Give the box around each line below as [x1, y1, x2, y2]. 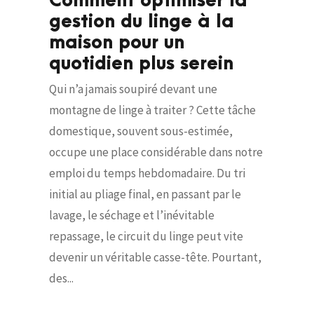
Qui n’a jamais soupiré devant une [49, 81, 217, 97]
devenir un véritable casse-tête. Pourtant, [49, 250, 261, 265]
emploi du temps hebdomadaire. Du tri [49, 165, 245, 181]
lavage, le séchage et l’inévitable [49, 207, 214, 223]
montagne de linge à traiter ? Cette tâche [49, 102, 256, 118]
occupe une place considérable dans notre [49, 144, 263, 160]
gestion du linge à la [49, 11, 234, 32]
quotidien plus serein [49, 53, 233, 74]
